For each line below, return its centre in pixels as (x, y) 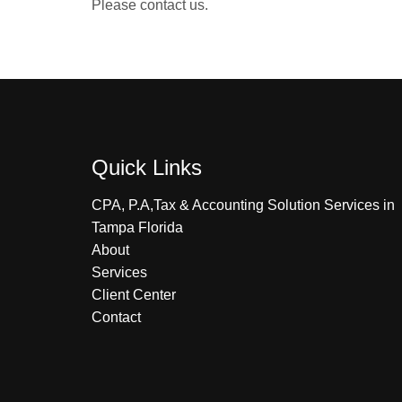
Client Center (134, 295)
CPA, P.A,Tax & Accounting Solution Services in (243, 205)
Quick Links (147, 167)
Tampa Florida (137, 227)
